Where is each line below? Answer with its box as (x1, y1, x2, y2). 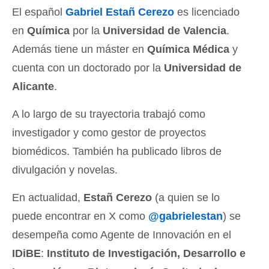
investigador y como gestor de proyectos (12, 127, 206, 139)
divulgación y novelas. (12, 164, 118, 177)
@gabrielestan (148, 210, 223, 223)
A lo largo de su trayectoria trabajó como (12, 108, 205, 121)
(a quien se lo (152, 192, 220, 204)
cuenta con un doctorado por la (12, 62, 164, 74)
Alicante (12, 80, 54, 93)
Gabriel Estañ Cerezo (65, 6, 174, 19)
